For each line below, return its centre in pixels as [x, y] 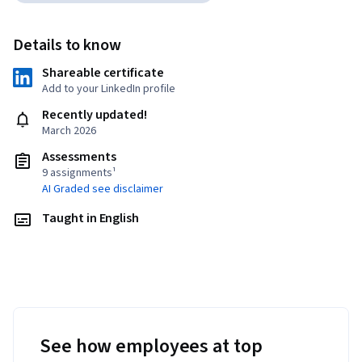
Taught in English [91, 219]
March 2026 [69, 131]
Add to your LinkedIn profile [109, 89]
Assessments [79, 157]
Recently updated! [95, 115]
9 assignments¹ [79, 173]
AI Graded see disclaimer [103, 189]
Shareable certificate [103, 73]
